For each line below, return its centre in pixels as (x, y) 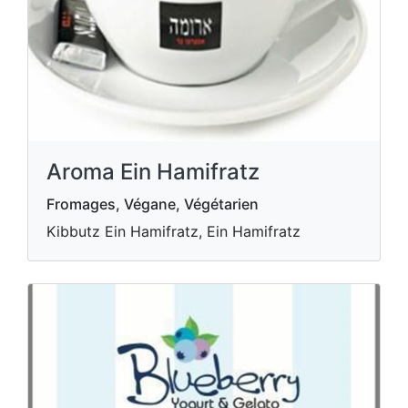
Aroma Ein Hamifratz (153, 172)
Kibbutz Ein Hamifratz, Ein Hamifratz (173, 231)
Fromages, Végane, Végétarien (153, 204)
